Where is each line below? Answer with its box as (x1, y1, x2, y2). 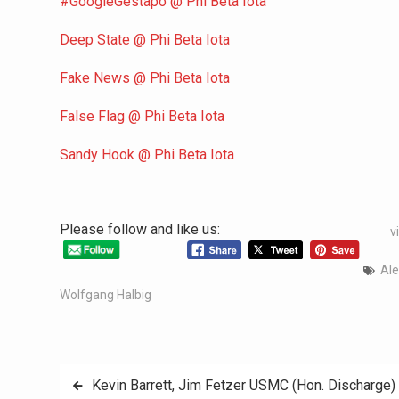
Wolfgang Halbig (60, 288, 151, 302)
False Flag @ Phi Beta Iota (60, 108, 224, 125)
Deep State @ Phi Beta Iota (60, 31, 230, 48)
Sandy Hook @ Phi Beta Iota (60, 146, 234, 163)
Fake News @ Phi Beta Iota (60, 69, 230, 86)
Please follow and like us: (60, 221, 220, 238)
